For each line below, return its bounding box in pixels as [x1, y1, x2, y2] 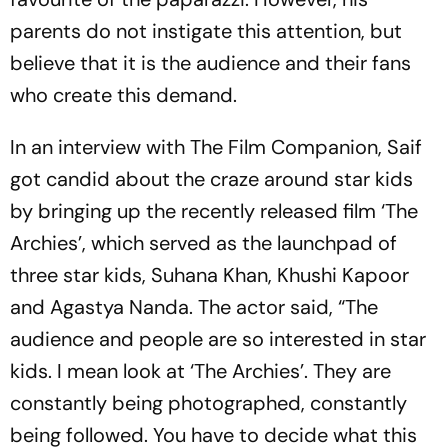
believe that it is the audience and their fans [10, 50, 411, 76]
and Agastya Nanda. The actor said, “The [10, 294, 378, 320]
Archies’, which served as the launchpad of [10, 230, 397, 256]
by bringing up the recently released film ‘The [10, 198, 418, 224]
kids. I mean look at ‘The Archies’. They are [10, 358, 391, 384]
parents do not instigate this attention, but [10, 18, 402, 44]
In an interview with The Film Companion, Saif [10, 134, 422, 160]
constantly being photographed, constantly [10, 390, 407, 416]
